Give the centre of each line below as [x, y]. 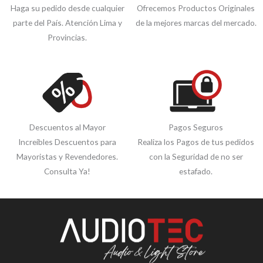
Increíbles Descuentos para [67, 142]
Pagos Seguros [196, 127]
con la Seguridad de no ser [196, 157]
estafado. [196, 171]
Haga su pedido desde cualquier [67, 8]
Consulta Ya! [67, 171]
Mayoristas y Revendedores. [67, 157]
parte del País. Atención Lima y [67, 23]
